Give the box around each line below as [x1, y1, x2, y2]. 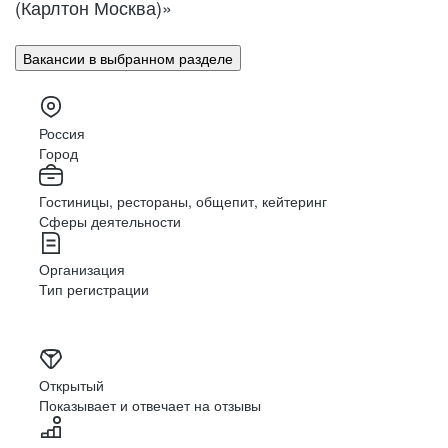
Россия [39, 123, 85, 144]
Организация [39, 259, 125, 280]
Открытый [39, 375, 104, 396]
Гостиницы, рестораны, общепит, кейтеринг [39, 191, 327, 212]
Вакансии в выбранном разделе [23, 48, 233, 69]
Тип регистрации [39, 279, 149, 300]
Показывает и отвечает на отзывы [39, 395, 261, 416]
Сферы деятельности [39, 211, 181, 232]
